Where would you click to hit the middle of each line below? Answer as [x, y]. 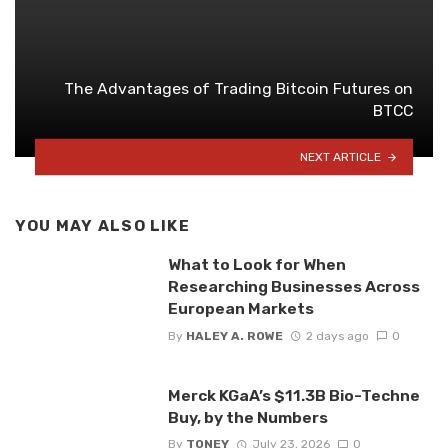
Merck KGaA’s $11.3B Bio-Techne [293, 395]
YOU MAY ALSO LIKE [102, 225]
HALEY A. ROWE [234, 335]
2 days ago [337, 335]
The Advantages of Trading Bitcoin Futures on [238, 88]
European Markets [240, 309]
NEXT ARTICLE [341, 156]
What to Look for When [256, 265]
